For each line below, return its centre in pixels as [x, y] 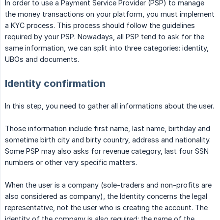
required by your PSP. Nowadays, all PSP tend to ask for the [105, 37]
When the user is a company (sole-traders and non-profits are [108, 185]
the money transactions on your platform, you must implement [110, 14]
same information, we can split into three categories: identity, [107, 48]
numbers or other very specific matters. [71, 163]
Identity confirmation [55, 84]
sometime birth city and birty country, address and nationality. [108, 140]
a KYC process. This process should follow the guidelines [100, 26]
